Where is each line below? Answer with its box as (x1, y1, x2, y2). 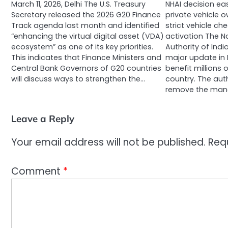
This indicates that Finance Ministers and (11, 52, 161, 63)
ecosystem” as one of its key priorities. (11, 42, 153, 52)
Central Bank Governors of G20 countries (11, 63, 161, 73)
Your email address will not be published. (11, 135, 206, 150)
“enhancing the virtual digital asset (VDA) (11, 31, 164, 41)
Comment (11, 164, 63, 178)
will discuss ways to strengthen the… (11, 74, 145, 84)
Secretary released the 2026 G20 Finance (11, 10, 161, 20)
